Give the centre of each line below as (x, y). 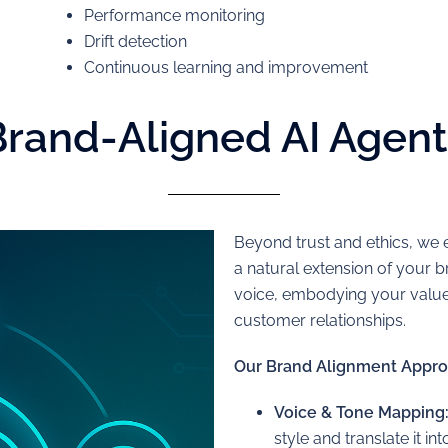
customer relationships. (320, 320)
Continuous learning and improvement (225, 67)
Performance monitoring (174, 15)
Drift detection (135, 41)
